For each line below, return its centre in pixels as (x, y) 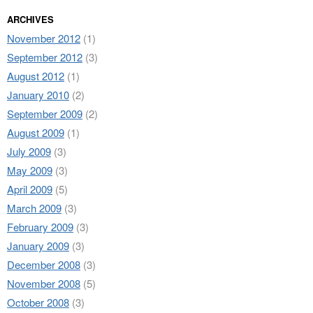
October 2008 (38, 302)
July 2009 (29, 151)
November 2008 (44, 283)
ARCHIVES (30, 19)
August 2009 (36, 132)
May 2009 (30, 170)
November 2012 (44, 38)
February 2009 (40, 227)
